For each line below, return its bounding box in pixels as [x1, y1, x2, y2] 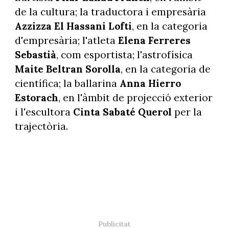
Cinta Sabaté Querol [73, 106, 172, 119]
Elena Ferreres [118, 34, 191, 47]
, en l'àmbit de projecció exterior [58, 91, 213, 104]
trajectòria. [14, 120, 68, 133]
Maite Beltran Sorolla [14, 63, 121, 76]
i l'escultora [14, 106, 73, 119]
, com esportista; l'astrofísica [56, 49, 193, 61]
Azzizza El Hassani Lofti [14, 20, 132, 33]
